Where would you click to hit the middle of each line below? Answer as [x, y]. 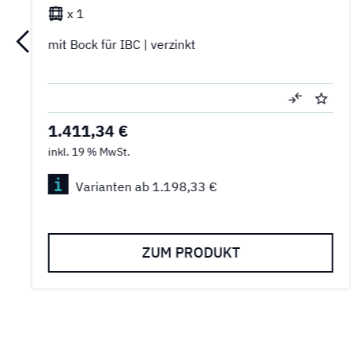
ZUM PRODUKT [191, 253]
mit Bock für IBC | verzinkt [122, 44]
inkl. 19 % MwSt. [89, 152]
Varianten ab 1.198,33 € [146, 186]
